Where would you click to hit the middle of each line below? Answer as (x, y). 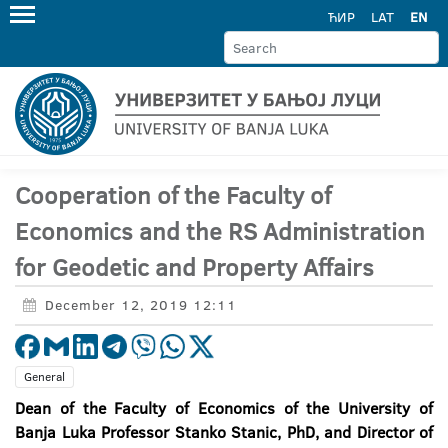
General (44, 376)
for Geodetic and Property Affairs (194, 267)
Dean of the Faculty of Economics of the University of (224, 408)
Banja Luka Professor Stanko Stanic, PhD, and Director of (224, 432)
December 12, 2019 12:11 (141, 305)
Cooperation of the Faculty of (173, 195)
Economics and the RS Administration (220, 231)
